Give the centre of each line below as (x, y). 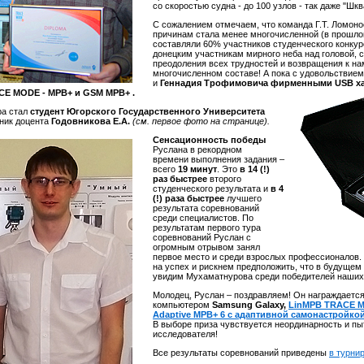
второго (225, 179)
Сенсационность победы (209, 140)
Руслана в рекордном (197, 149)
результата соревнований (206, 208)
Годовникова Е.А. (91, 121)
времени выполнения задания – (219, 159)
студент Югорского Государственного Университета (147, 111)
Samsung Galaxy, (249, 305)
